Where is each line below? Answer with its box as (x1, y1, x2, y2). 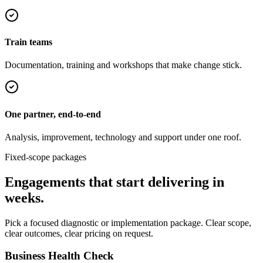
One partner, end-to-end (5, 109, 101, 119)
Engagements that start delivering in (5, 174, 224, 190)
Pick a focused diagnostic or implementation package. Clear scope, (5, 217, 251, 228)
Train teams (5, 37, 52, 48)
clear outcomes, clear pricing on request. (5, 228, 153, 238)
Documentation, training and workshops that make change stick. (5, 60, 242, 70)
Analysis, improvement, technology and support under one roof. (5, 131, 241, 142)
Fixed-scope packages (5, 151, 86, 162)
